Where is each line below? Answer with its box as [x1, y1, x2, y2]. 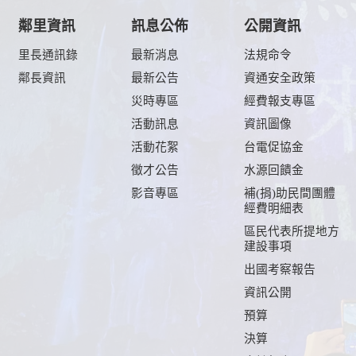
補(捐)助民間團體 [244, 186, 335, 199]
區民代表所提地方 [244, 224, 339, 238]
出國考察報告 [244, 262, 315, 276]
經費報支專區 [244, 94, 315, 107]
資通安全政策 [244, 71, 315, 84]
